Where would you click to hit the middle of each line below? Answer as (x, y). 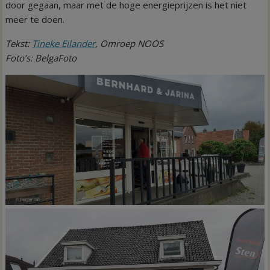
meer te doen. (35, 19)
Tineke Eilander (64, 43)
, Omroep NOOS (130, 43)
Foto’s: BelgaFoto (41, 58)
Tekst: (19, 43)
